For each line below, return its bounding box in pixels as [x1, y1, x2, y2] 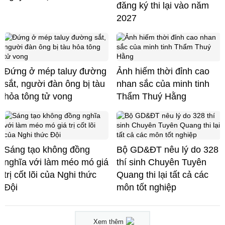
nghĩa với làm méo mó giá [4, 157, 108, 168]
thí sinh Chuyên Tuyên [117, 157, 206, 168]
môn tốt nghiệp [117, 182, 176, 193]
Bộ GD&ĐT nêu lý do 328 [117, 145, 218, 155]
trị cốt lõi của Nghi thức [4, 170, 96, 180]
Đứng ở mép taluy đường [4, 66, 106, 77]
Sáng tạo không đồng [4, 145, 90, 155]
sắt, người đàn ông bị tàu [4, 79, 105, 89]
